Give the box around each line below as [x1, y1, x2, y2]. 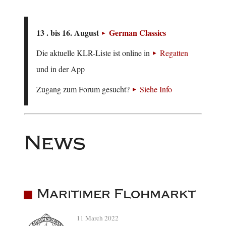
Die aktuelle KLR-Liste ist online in [36, 47, 152, 59]
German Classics [109, 27, 166, 39]
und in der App [36, 64, 85, 75]
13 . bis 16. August [36, 27, 101, 39]
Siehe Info [140, 84, 172, 95]
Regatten [160, 47, 188, 59]
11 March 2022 [77, 213, 119, 223]
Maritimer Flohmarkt [36, 186, 196, 202]
